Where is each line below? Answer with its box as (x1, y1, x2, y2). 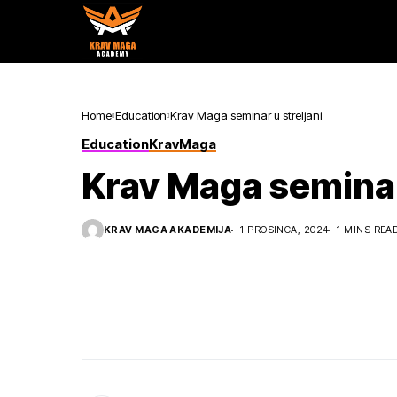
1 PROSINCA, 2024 (240, 223, 329, 236)
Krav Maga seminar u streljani (170, 108, 322, 122)
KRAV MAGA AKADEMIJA (104, 223, 232, 236)
